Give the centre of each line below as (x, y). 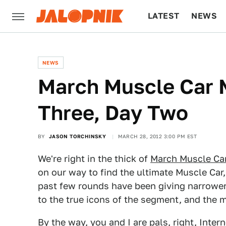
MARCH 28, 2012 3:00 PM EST (157, 136)
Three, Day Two (113, 113)
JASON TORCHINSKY (77, 136)
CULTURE (167, 48)
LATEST (164, 16)
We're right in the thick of (94, 159)
